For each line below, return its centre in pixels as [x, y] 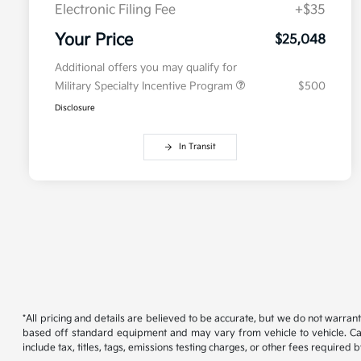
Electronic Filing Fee [115, 10]
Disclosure [75, 108]
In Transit [197, 147]
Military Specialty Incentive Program [145, 87]
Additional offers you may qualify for [146, 68]
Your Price [94, 41]
